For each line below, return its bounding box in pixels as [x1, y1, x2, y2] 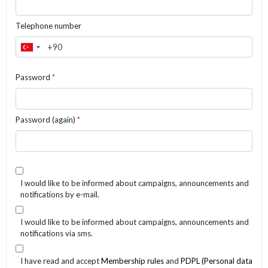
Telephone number [16, 20, 81, 31]
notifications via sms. [20, 228, 93, 238]
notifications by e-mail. [20, 189, 99, 199]
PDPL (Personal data [181, 255, 252, 266]
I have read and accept [20, 255, 101, 266]
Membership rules [101, 255, 164, 266]
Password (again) [16, 114, 77, 124]
